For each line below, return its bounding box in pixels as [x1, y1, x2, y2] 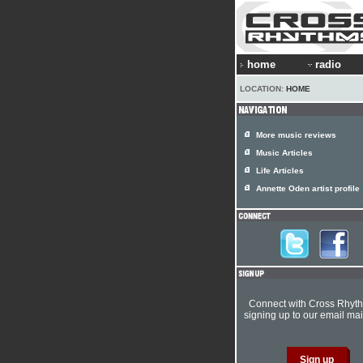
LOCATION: [240, 84, 286, 93]
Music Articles [256, 148, 313, 157]
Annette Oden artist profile [256, 184, 360, 193]
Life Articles [256, 166, 304, 175]
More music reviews [256, 130, 336, 139]
